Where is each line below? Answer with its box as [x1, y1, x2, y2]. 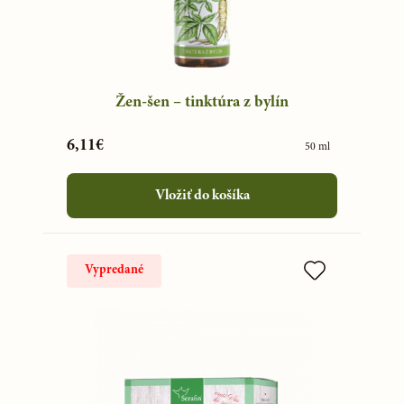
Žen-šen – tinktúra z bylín [115, 95, 289, 112]
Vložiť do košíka [154, 188, 250, 204]
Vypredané [85, 263, 143, 277]
